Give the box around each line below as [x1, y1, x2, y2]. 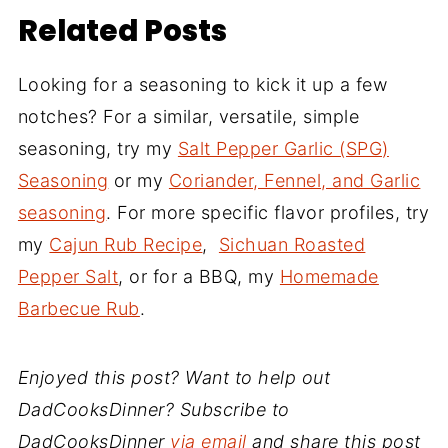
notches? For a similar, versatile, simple [17, 106, 360, 128]
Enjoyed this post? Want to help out [17, 367, 331, 389]
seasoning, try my [17, 138, 178, 160]
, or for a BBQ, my [118, 266, 280, 288]
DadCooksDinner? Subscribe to [17, 399, 290, 421]
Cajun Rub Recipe [49, 234, 203, 256]
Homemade [279, 266, 379, 288]
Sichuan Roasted [218, 234, 366, 256]
